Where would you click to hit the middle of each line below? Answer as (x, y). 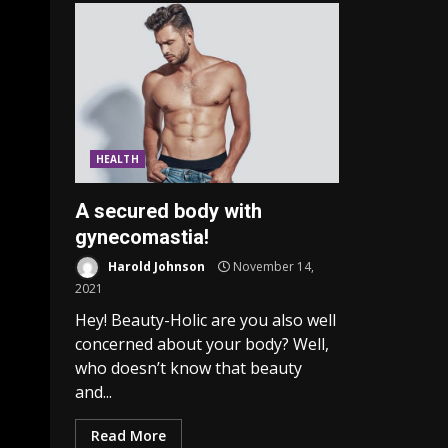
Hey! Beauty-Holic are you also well (205, 320)
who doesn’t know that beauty (188, 368)
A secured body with (168, 211)
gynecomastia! (142, 237)
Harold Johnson (155, 266)
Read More (128, 435)
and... (93, 392)
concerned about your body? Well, (202, 344)
